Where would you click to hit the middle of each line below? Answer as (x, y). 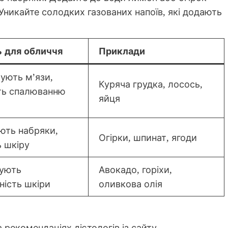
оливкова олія (131, 184)
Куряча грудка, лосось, (151, 84)
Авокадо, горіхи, (135, 170)
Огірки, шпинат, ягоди (148, 138)
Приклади (122, 51)
